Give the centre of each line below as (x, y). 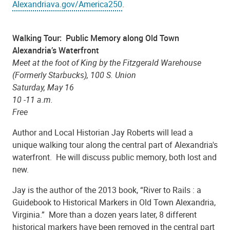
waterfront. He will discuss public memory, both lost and (114, 157)
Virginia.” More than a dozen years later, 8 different (104, 214)
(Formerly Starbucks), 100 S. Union (74, 75)
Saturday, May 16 (43, 87)
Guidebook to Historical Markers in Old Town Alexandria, (114, 202)
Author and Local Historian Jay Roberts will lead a (103, 132)
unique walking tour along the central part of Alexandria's (115, 145)
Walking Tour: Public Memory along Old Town (96, 38)
